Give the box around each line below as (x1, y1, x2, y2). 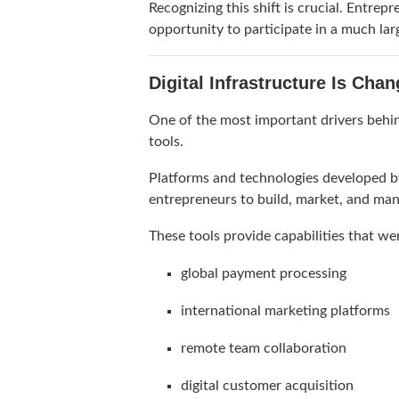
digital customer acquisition (181, 379, 354, 394)
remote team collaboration (181, 341, 346, 356)
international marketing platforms (181, 304, 390, 319)
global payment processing (181, 266, 346, 281)
